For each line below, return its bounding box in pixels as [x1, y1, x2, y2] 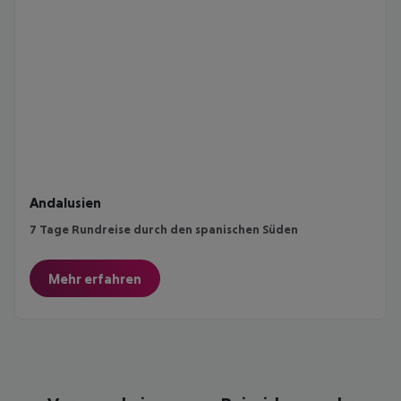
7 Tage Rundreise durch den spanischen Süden [30, 221, 298, 236]
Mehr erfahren [48, 269, 141, 286]
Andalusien [30, 193, 101, 210]
